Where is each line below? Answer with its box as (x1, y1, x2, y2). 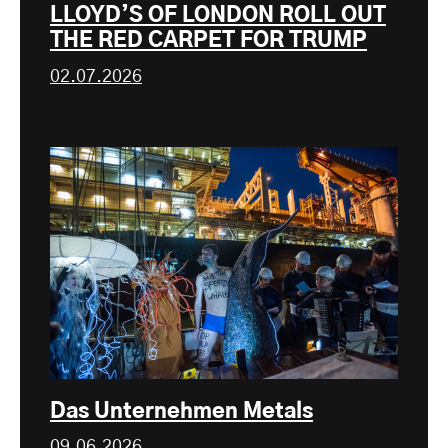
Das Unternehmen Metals (50, 400, 313, 422)
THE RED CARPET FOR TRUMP (50, 30, 367, 52)
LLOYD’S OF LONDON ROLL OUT (50, 5, 386, 27)
